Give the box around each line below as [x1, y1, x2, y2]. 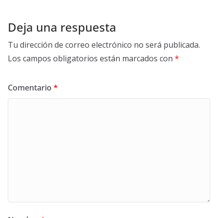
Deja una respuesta [8, 18, 116, 35]
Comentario [8, 82, 54, 93]
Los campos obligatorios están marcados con [8, 53, 175, 64]
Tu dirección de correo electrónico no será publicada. [8, 39, 200, 50]
